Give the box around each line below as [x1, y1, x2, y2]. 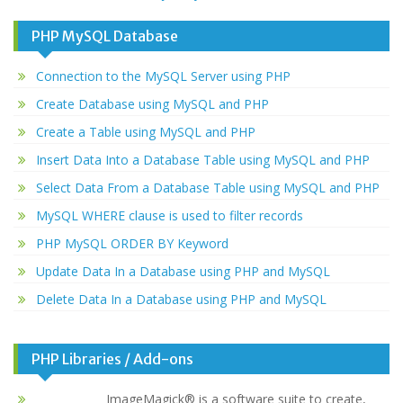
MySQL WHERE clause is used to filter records [36, 207, 303, 225]
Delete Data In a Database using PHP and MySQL [36, 291, 327, 309]
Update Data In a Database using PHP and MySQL [36, 263, 330, 281]
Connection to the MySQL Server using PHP [36, 67, 291, 85]
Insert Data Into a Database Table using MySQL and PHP [36, 151, 370, 169]
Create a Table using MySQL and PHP [36, 123, 255, 141]
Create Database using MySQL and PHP [36, 95, 269, 113]
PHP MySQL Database [31, 27, 178, 46]
